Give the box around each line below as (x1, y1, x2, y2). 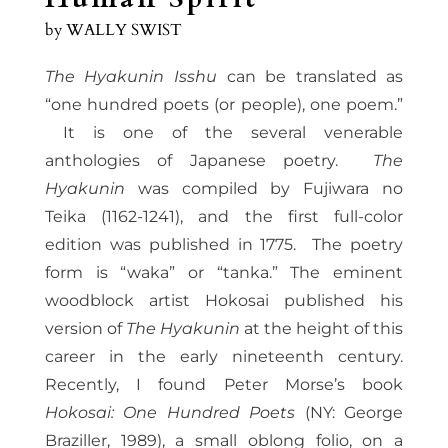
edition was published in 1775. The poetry (44, 234, 404, 254)
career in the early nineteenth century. (44, 346, 404, 366)
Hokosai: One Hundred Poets (44, 402, 296, 422)
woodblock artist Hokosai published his (44, 290, 404, 310)
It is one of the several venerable (44, 122, 404, 142)
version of (44, 318, 126, 338)
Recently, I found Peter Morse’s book (44, 374, 404, 394)
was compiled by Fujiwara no (124, 178, 404, 198)
